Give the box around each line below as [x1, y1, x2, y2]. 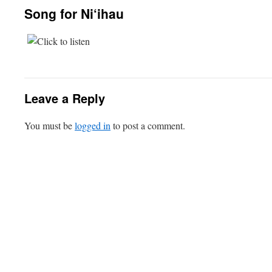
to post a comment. [110, 119, 185, 132]
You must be [24, 119, 75, 132]
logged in [75, 119, 110, 132]
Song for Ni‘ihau [24, 4, 124, 22]
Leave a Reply [24, 89, 105, 107]
